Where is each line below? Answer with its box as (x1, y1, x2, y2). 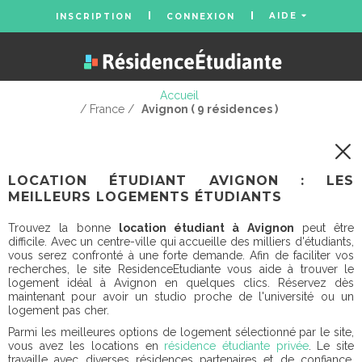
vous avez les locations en (8, 339, 165, 352)
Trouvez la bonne (8, 221, 119, 234)
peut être (293, 221, 354, 234)
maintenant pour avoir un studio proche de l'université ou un (8, 290, 354, 303)
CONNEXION (166, 11, 235, 22)
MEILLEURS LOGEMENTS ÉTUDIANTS (8, 189, 282, 204)
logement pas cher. (8, 304, 109, 317)
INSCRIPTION (55, 11, 133, 22)
